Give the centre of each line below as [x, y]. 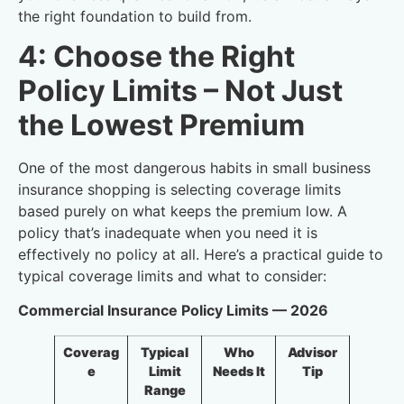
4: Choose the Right [156, 57]
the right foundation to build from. [135, 16]
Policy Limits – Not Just [180, 91]
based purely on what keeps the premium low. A [183, 211]
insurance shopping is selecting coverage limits [179, 190]
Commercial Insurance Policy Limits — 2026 [173, 311]
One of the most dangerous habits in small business [194, 168]
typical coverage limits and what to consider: [172, 276]
